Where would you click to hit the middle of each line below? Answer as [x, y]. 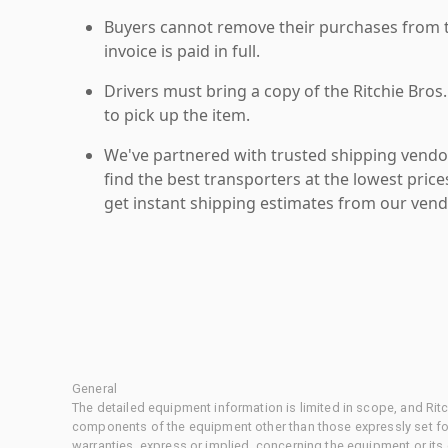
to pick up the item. [177, 114]
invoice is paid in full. [182, 50]
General [95, 388]
